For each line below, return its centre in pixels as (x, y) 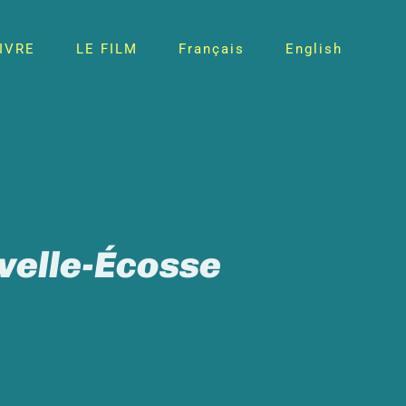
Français (212, 49)
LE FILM (107, 49)
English (314, 49)
